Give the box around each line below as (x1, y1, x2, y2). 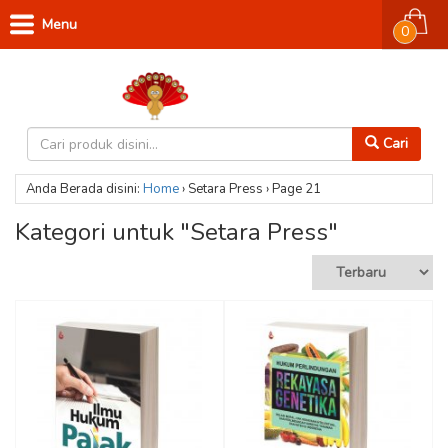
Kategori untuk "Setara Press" (15, 216, 338, 248)
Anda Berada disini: (26, 180, 140, 198)
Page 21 (269, 180, 321, 198)
